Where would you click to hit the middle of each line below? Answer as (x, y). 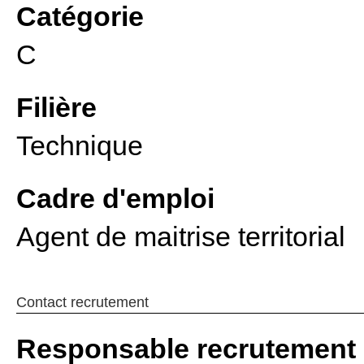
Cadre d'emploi (115, 198)
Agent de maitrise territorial (181, 236)
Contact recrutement (82, 302)
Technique (80, 145)
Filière (56, 107)
